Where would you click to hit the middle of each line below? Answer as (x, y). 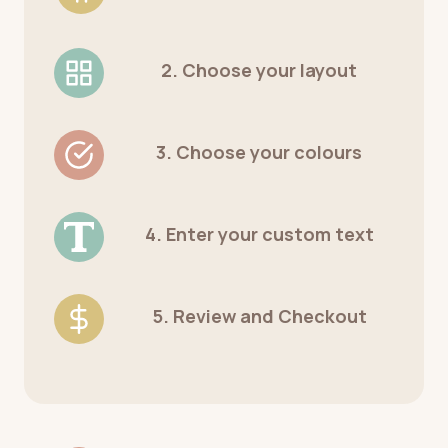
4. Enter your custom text (259, 233)
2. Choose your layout (259, 69)
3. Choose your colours (259, 151)
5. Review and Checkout (259, 315)
